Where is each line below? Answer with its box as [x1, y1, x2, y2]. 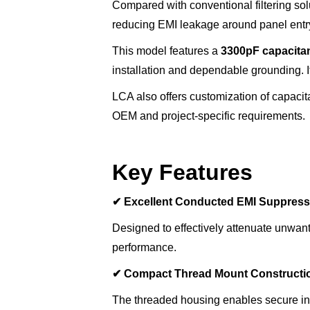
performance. [112, 241, 176, 254]
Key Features [112, 160, 253, 185]
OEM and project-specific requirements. [112, 110, 305, 122]
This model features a [112, 45, 221, 57]
